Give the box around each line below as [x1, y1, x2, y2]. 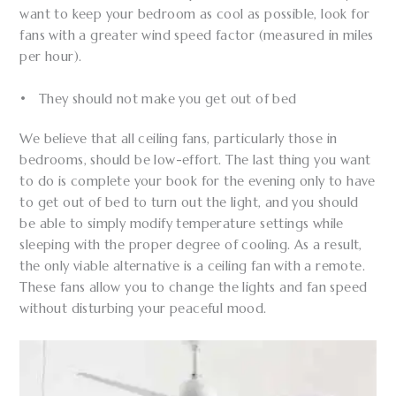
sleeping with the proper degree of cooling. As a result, [19, 237, 362, 254]
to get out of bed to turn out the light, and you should [19, 194, 359, 211]
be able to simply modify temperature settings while [19, 216, 344, 232]
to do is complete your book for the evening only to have [19, 173, 376, 190]
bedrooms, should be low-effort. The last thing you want [19, 152, 371, 169]
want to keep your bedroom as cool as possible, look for [19, 6, 370, 23]
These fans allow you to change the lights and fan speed [19, 279, 368, 296]
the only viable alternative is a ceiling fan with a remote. [19, 258, 366, 275]
